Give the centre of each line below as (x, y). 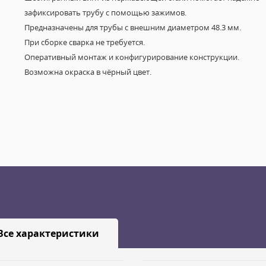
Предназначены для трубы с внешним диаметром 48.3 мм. (132, 27)
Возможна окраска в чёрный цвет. (88, 72)
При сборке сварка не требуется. (84, 42)
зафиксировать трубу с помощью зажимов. (105, 12)
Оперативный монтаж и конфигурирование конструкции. (132, 57)
